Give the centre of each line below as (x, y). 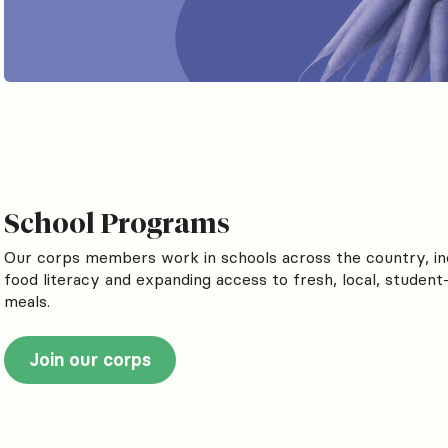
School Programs (117, 222)
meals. (27, 300)
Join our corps (90, 359)
